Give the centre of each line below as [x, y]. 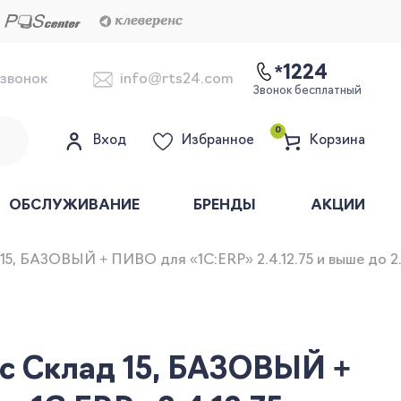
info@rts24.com [176, 79]
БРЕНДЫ [225, 206]
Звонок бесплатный [307, 91]
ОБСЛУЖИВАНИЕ [74, 206]
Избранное [218, 141]
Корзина [337, 141]
